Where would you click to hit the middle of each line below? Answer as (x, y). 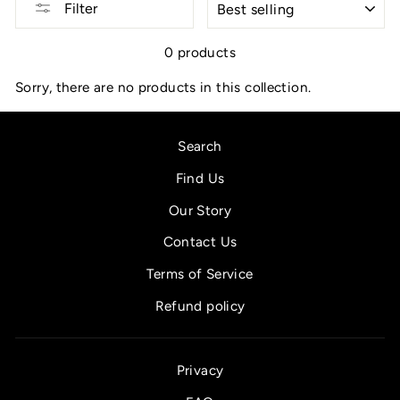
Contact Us (200, 242)
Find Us (200, 178)
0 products (200, 53)
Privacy (200, 370)
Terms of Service (200, 274)
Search (200, 146)
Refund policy (200, 306)
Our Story (200, 210)
